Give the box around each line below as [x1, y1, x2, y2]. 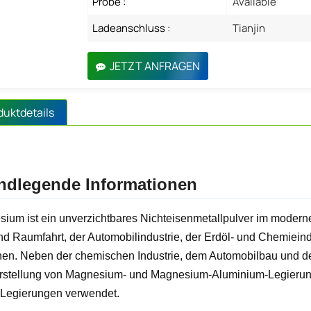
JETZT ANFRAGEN [110, 58, 201, 74]
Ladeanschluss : [92, 20, 171, 35]
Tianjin [233, 20, 266, 35]
